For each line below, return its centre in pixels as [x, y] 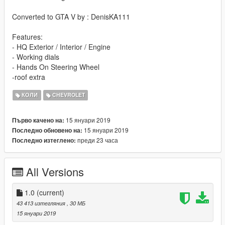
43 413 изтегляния [42, 203]
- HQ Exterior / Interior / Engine [61, 46]
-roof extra [29, 77]
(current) [50, 192]
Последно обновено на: [47, 130]
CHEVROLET [68, 95]
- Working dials [36, 57]
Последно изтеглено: [44, 140]
